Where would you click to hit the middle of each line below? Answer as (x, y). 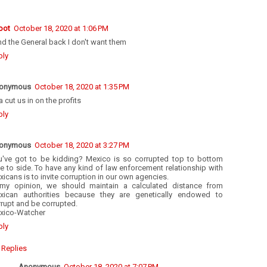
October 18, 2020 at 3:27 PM (82, 145)
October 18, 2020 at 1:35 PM (82, 87)
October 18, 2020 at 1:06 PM (61, 29)
